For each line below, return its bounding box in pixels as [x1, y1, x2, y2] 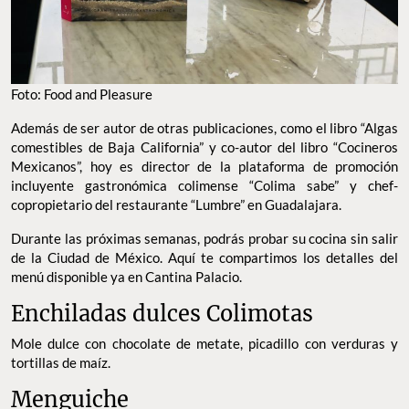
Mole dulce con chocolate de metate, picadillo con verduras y [11, 334, 398, 351]
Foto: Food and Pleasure [11, 85, 152, 102]
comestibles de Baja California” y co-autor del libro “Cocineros [11, 138, 398, 155]
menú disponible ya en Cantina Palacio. [11, 267, 242, 285]
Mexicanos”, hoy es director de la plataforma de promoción [11, 157, 398, 174]
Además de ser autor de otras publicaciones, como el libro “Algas [11, 119, 398, 136]
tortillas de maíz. [11, 353, 110, 371]
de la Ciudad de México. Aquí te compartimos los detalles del [11, 248, 398, 266]
